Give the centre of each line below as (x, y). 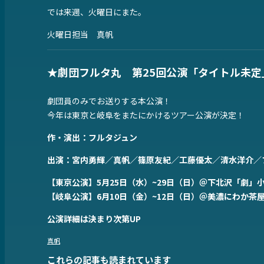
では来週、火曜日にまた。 (97, 12)
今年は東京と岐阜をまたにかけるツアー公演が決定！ (146, 115)
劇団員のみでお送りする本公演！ (109, 101)
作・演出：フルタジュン (92, 138)
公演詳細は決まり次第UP (94, 219)
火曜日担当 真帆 (80, 34)
